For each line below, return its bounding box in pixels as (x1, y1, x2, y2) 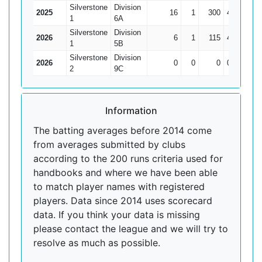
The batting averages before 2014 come (33, 125, 212, 136)
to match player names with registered (33, 181, 205, 192)
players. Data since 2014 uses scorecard (33, 195, 212, 206)
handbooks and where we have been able (33, 167, 218, 178)
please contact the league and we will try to (33, 223, 228, 235)
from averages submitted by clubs (33, 139, 185, 150)
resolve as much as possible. (33, 237, 160, 249)
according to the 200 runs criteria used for (33, 153, 223, 164)
